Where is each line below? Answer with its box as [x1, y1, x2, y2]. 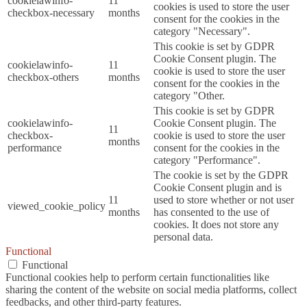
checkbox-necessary [8, 7, 95, 19]
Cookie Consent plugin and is [153, 182, 282, 194]
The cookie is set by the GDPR [153, 169, 288, 182]
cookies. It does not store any [153, 219, 279, 231]
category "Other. [153, 90, 225, 102]
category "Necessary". [153, 25, 250, 38]
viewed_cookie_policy [8, 200, 106, 212]
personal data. [153, 231, 213, 243]
